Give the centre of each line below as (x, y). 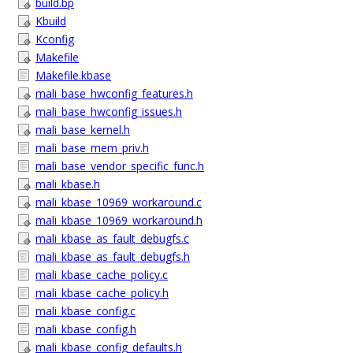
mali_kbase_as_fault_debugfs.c (112, 238)
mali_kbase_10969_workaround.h (119, 220)
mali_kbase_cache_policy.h (102, 293)
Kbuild (51, 21)
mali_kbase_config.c (85, 311)
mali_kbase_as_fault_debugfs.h (113, 256)
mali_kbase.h (68, 184)
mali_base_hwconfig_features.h (114, 93)
